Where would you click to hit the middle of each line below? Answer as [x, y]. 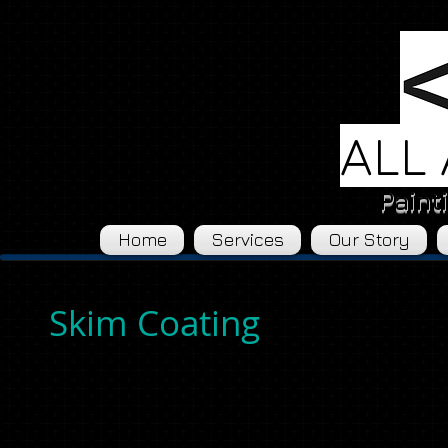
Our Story [369, 239]
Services [247, 239]
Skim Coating [154, 322]
